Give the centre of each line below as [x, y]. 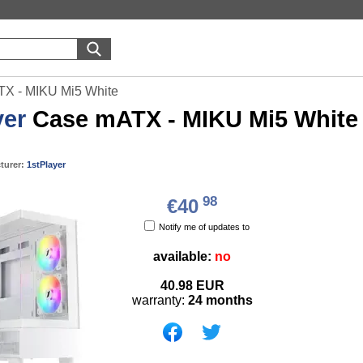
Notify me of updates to [204, 226]
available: [184, 256]
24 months [220, 300]
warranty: [160, 300]
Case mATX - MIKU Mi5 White [192, 119]
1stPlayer [46, 164]
